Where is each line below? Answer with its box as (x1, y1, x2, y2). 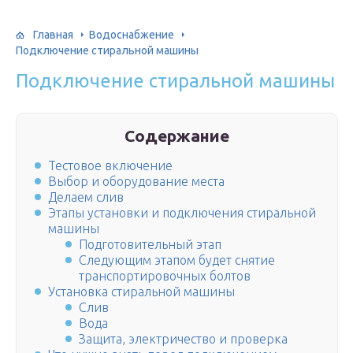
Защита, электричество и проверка (79, 332, 288, 347)
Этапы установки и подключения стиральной (48, 206, 316, 221)
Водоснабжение (89, 28, 174, 41)
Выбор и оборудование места (48, 174, 225, 189)
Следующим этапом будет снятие (79, 253, 276, 268)
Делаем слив (48, 190, 124, 205)
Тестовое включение (48, 158, 173, 173)
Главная (33, 28, 73, 41)
